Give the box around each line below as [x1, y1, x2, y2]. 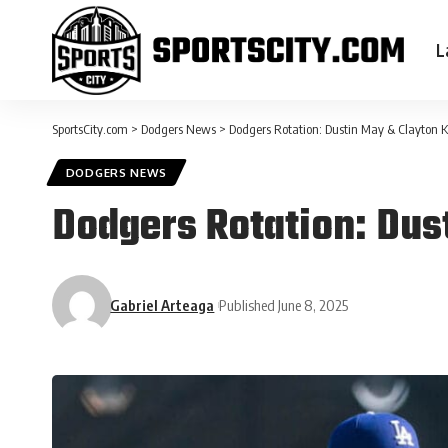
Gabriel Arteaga [110, 295, 215, 314]
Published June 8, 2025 [219, 295, 349, 314]
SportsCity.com [52, 121, 128, 137]
